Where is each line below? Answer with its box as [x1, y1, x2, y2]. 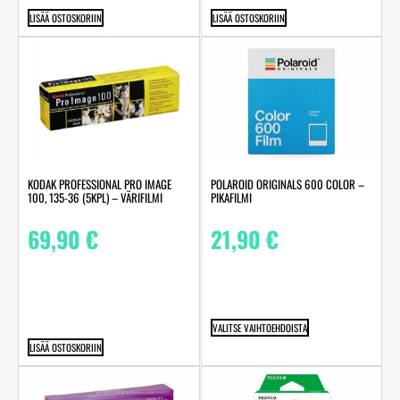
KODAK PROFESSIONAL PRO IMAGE [28, 175, 171, 194]
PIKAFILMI [210, 188, 252, 207]
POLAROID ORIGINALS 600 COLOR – [210, 175, 364, 194]
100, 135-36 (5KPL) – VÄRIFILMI [28, 188, 162, 207]
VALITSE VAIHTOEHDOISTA [212, 320, 307, 335]
